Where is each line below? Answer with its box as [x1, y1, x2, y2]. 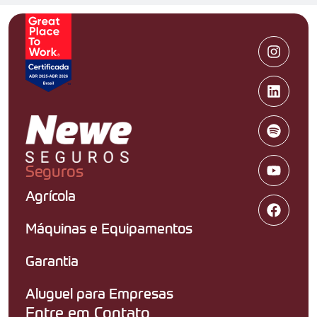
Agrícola [25, 187, 76, 205]
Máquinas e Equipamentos [25, 219, 192, 238]
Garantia [25, 252, 79, 270]
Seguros [25, 161, 83, 181]
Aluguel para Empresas [25, 284, 173, 303]
